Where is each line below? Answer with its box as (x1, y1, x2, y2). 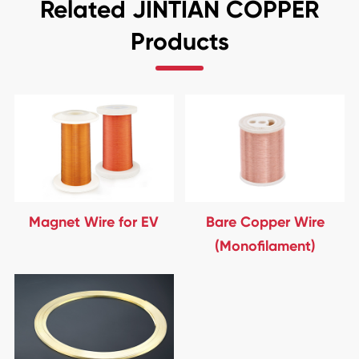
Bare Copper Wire (205, 213, 325, 231)
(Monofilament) (214, 237, 316, 255)
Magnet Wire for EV (29, 213, 159, 231)
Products (130, 27, 229, 56)
